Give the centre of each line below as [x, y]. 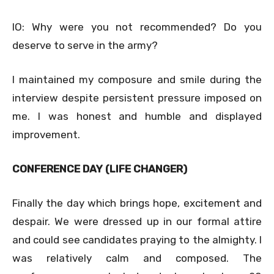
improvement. [46, 134]
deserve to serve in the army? [85, 45]
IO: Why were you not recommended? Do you [137, 27]
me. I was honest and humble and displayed [137, 116]
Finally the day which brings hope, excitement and [137, 203]
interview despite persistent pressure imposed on [137, 98]
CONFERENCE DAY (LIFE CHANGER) [100, 168]
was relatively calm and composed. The [137, 258]
